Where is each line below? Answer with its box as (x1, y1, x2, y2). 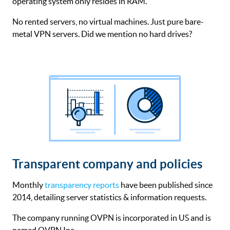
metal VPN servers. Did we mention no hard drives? (12, 29, 192, 39)
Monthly (12, 180, 45, 189)
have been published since (119, 180, 213, 189)
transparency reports (45, 180, 119, 189)
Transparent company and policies (12, 157, 202, 171)
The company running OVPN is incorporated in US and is (12, 213, 211, 222)
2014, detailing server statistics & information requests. (12, 192, 206, 202)
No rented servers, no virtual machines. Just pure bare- (12, 16, 204, 26)
